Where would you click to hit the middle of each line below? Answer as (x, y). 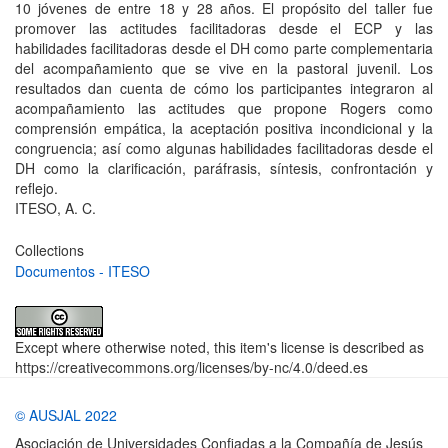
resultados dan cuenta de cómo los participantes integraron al (224, 88)
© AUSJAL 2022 (66, 415)
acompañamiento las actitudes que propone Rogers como (224, 108)
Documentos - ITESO (82, 271)
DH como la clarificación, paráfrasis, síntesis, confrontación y (224, 168)
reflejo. (36, 188)
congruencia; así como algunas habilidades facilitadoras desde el (224, 148)
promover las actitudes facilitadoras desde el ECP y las (224, 28)
